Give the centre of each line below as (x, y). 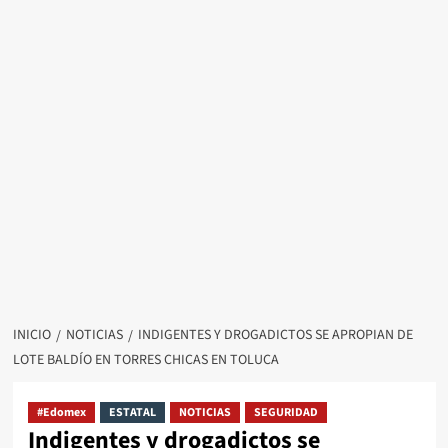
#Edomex (61, 413)
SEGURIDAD (285, 413)
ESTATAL (132, 413)
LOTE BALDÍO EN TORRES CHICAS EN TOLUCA (145, 360)
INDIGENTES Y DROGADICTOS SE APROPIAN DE (275, 335)
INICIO (31, 335)
